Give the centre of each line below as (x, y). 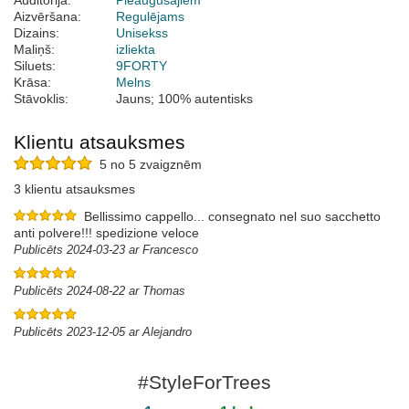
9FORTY (142, 66)
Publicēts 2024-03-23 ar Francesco (106, 250)
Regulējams (150, 17)
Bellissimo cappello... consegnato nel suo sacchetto (232, 217)
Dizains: (37, 33)
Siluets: (35, 66)
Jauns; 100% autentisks (184, 99)
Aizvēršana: (47, 17)
